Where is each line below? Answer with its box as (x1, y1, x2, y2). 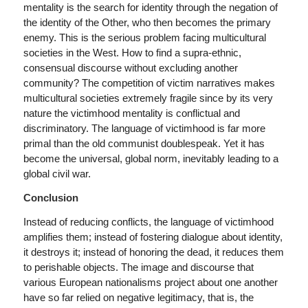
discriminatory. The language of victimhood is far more (23, 122, 265, 135)
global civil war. (23, 168, 91, 180)
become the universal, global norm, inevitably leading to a (23, 153, 278, 165)
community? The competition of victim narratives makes (23, 77, 275, 89)
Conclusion (23, 191, 78, 203)
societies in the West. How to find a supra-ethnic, (23, 47, 241, 59)
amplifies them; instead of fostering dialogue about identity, (23, 230, 283, 243)
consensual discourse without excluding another (23, 62, 238, 74)
